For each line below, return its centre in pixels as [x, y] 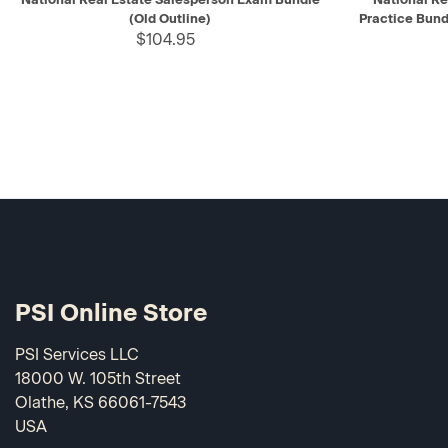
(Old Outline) [170, 18]
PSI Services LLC [77, 354]
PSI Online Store [111, 312]
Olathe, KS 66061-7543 [100, 402]
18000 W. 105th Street [98, 378]
